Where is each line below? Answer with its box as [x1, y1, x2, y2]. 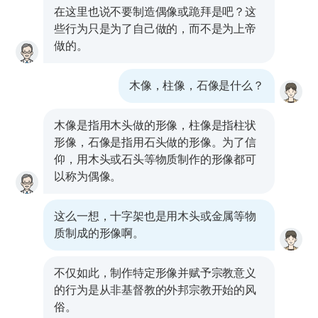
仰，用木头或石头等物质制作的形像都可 [54, 153, 256, 166]
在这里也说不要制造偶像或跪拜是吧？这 [54, 5, 256, 18]
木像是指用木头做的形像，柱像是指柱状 [54, 119, 256, 132]
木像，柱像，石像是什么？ [129, 79, 264, 92]
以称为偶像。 [54, 170, 122, 183]
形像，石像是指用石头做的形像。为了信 [54, 136, 256, 149]
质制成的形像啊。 [54, 226, 144, 240]
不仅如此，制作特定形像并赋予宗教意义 [54, 266, 256, 280]
